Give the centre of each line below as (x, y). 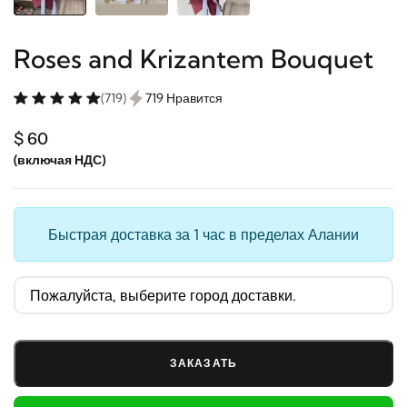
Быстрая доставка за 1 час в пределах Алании (203, 234)
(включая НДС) (60, 159)
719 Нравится (184, 98)
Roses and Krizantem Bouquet (194, 58)
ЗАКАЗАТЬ (203, 362)
